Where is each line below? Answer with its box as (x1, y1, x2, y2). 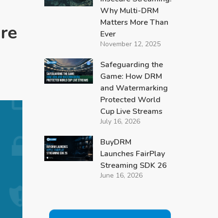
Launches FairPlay (100, 148, 165, 159)
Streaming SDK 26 (100, 160, 167, 171)
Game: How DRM (100, 71, 162, 82)
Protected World (100, 94, 161, 105)
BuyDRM (100, 137, 131, 147)
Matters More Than (100, 17, 168, 28)
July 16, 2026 (100, 117, 140, 126)
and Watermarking (100, 83, 168, 93)
